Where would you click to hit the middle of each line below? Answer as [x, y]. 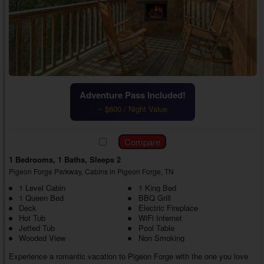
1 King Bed [157, 187]
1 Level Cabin [42, 187]
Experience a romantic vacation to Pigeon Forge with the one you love [128, 256]
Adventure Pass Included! [133, 95]
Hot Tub [32, 217]
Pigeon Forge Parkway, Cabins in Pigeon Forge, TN [91, 171]
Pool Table [156, 227]
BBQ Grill [154, 197]
